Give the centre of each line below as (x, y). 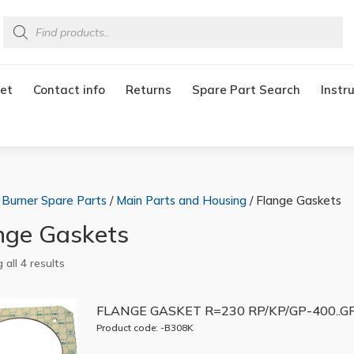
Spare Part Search (246, 89)
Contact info (69, 89)
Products (25, 21)
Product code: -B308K (145, 328)
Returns (148, 89)
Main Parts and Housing (181, 200)
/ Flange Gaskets (294, 200)
